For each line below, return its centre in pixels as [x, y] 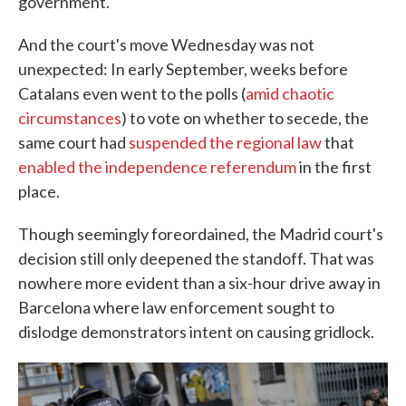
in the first [334, 167]
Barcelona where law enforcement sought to [176, 308]
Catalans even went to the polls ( [132, 94]
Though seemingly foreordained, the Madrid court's [201, 234]
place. [39, 192]
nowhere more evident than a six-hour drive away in [199, 283]
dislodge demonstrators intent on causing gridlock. [196, 332]
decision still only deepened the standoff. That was [196, 259]
